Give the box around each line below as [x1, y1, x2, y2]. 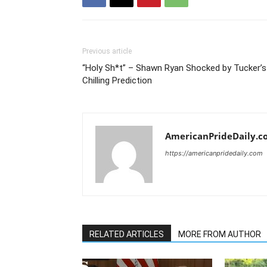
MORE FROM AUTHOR [178, 229, 261, 239]
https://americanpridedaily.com [165, 148, 263, 157]
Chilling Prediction [82, 74, 152, 86]
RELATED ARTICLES [89, 229, 164, 239]
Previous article [82, 46, 132, 55]
